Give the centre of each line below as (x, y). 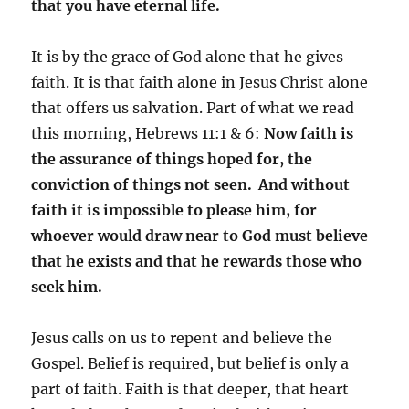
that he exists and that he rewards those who (197, 261)
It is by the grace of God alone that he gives (188, 56)
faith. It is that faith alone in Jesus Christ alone (200, 82)
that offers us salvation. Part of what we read (193, 107)
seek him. (67, 286)
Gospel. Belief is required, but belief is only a (190, 363)
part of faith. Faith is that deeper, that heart (190, 388)
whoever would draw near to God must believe (200, 235)
